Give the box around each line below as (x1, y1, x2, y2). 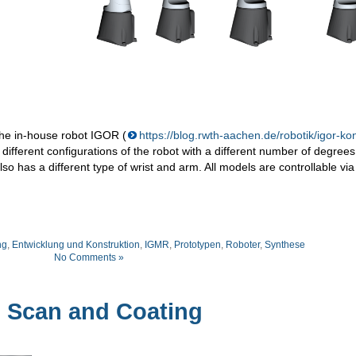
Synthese (265, 239, 305, 251)
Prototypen (174, 239, 221, 251)
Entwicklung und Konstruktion (12, 239, 140, 251)
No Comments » (54, 252, 124, 264)
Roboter (226, 239, 260, 251)
